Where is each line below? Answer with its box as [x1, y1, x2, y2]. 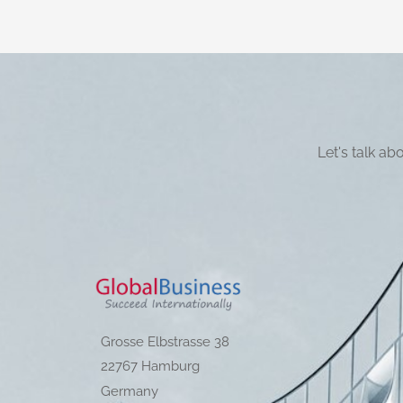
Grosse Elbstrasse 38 [101, 334, 229, 351]
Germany [101, 382, 158, 399]
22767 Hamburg [101, 358, 200, 375]
